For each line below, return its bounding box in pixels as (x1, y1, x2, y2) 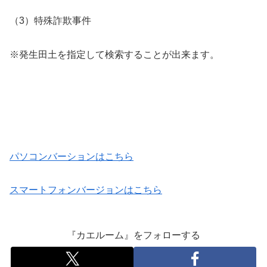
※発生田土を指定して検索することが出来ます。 (10, 49, 219, 60)
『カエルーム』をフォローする (67, 230, 200, 241)
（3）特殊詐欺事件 (10, 15, 91, 26)
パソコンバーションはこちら (10, 151, 133, 162)
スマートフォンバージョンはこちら (10, 185, 162, 195)
